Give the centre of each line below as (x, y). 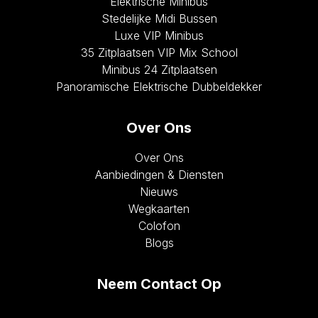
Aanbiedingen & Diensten (159, 175)
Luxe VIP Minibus (159, 36)
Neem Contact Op (159, 284)
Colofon (159, 226)
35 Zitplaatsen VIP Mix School (159, 53)
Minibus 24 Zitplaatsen (159, 70)
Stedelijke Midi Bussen (159, 19)
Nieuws (159, 192)
